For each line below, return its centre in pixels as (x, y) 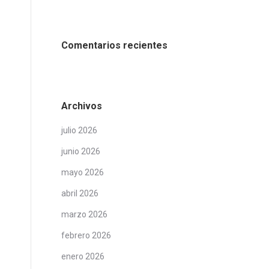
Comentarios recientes (114, 45)
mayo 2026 (83, 172)
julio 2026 (79, 130)
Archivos (82, 106)
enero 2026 (83, 256)
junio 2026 (81, 151)
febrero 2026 (86, 235)
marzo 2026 (84, 214)
